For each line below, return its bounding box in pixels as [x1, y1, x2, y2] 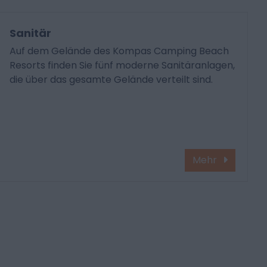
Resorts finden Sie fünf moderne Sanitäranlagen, [10, 58, 235, 73]
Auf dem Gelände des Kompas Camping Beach [10, 44, 229, 58]
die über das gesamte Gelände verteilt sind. [10, 73, 213, 87]
